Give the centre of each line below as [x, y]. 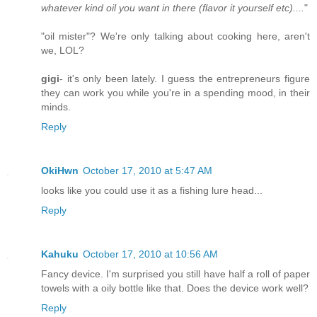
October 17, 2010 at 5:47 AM [148, 170]
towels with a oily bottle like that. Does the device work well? [175, 288]
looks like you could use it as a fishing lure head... [152, 190]
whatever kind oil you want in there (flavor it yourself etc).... [173, 7]
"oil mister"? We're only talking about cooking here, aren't [175, 36]
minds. [56, 106]
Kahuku [60, 254]
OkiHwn [60, 170]
